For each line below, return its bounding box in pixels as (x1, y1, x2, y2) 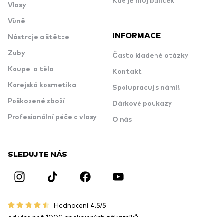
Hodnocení (53, 201, 90, 209)
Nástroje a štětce (8, 34, 69, 41)
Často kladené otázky (112, 52, 188, 59)
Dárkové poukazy (112, 100, 172, 107)
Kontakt (112, 68, 142, 75)
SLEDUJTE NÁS (8, 148, 67, 159)
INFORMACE (112, 30, 161, 40)
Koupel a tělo (8, 66, 54, 73)
